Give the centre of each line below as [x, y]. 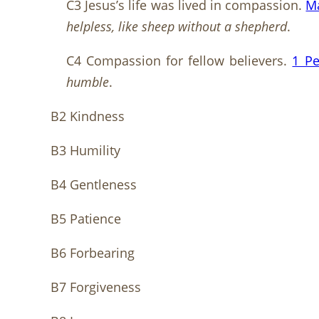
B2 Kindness [88, 116]
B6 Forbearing [93, 253]
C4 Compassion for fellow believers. [179, 61]
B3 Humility [85, 151]
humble [88, 82]
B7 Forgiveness [96, 287]
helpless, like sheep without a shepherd [177, 27]
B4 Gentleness [94, 185]
